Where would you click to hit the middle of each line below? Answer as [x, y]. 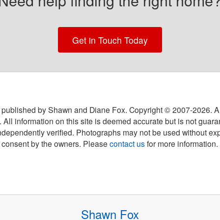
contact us [127, 144]
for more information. [182, 144]
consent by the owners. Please [56, 144]
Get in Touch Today [110, 40]
